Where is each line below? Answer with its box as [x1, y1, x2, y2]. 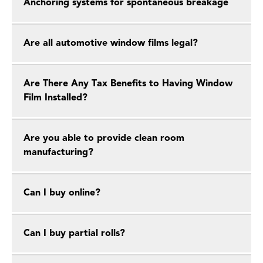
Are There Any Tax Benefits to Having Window [23, 79, 232, 89]
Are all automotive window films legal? [23, 39, 198, 48]
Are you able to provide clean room [23, 134, 184, 143]
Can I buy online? [23, 188, 100, 198]
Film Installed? [23, 93, 87, 103]
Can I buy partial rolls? [23, 229, 125, 238]
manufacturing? [23, 148, 93, 157]
